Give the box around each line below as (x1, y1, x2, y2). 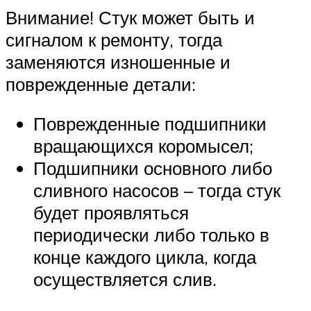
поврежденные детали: (6, 72, 196, 95)
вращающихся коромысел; (33, 135, 253, 158)
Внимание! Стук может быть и (6, 6, 255, 28)
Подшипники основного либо (33, 157, 272, 180)
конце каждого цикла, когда (33, 246, 256, 269)
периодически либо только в (33, 224, 269, 246)
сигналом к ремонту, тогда (6, 28, 222, 51)
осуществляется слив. (33, 268, 217, 291)
